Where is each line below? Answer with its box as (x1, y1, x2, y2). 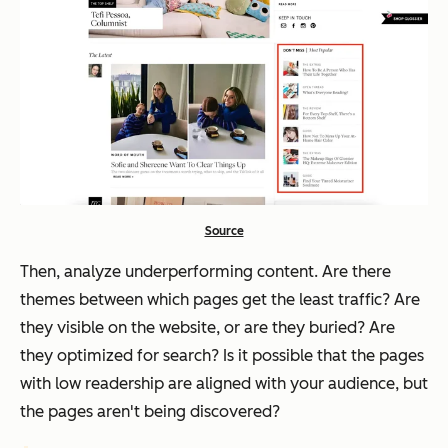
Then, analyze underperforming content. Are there (20, 261, 391, 281)
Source (204, 223, 244, 238)
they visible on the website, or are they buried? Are (20, 317, 395, 337)
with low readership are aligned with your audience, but (20, 373, 428, 393)
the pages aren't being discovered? (20, 401, 280, 421)
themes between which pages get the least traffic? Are (20, 289, 420, 309)
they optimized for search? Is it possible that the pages (20, 345, 424, 365)
